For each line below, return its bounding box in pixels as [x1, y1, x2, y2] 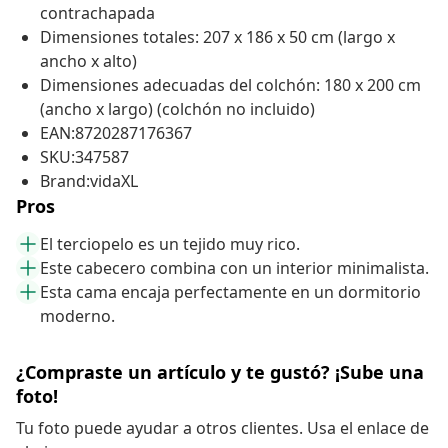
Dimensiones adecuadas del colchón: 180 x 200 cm [40, 74, 421, 97]
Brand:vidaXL [40, 170, 138, 193]
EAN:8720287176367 [40, 122, 192, 145]
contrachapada [40, 2, 155, 25]
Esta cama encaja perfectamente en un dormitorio [40, 281, 421, 304]
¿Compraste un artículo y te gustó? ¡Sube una [16, 360, 424, 385]
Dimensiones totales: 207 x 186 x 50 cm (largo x [40, 26, 395, 49]
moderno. [40, 305, 115, 328]
